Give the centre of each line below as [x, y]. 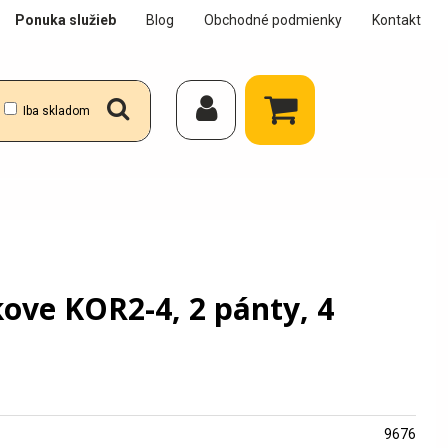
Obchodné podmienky [273, 20]
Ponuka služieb [65, 20]
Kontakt [396, 20]
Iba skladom [56, 111]
